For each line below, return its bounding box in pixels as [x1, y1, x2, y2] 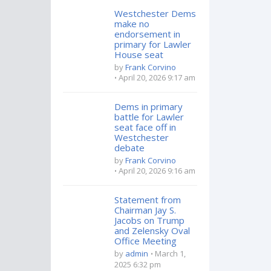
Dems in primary [114, 100, 183, 113]
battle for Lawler [114, 111, 184, 123]
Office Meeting [114, 235, 177, 247]
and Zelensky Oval [114, 224, 190, 237]
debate [114, 142, 145, 154]
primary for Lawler [114, 38, 191, 50]
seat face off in [114, 121, 176, 133]
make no [114, 18, 149, 30]
